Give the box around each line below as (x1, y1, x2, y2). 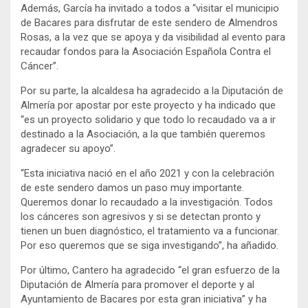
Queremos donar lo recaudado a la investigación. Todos (21, 195, 273, 208)
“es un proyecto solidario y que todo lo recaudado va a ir (21, 113, 276, 126)
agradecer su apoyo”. (21, 142, 115, 155)
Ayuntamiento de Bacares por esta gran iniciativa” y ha (21, 292, 267, 305)
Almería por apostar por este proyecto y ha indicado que (21, 98, 276, 111)
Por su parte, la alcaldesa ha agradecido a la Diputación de (21, 84, 283, 97)
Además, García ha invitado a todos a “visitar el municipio (21, 1, 279, 14)
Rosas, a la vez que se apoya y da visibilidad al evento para (21, 30, 285, 43)
